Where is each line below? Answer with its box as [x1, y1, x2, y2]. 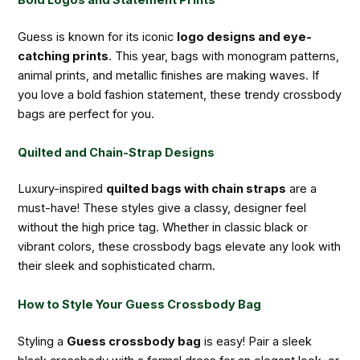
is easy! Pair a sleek [201, 333, 313, 349]
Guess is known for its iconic [18, 30, 178, 45]
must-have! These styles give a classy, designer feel [18, 201, 307, 216]
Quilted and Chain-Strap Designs [18, 145, 215, 160]
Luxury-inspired [18, 182, 107, 197]
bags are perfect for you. [18, 107, 155, 122]
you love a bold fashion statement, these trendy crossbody [18, 88, 342, 103]
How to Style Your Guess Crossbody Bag [18, 297, 262, 312]
